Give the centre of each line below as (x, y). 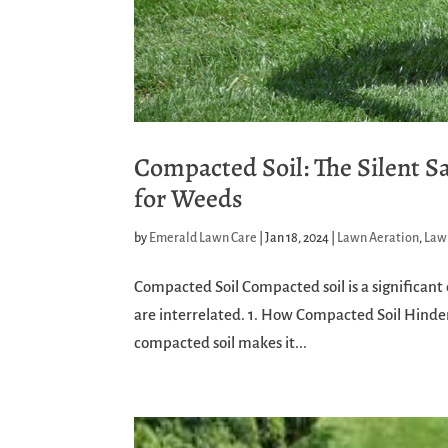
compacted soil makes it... (221, 343)
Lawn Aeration (378, 238)
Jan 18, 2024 (297, 238)
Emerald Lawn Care (203, 238)
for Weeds (189, 199)
